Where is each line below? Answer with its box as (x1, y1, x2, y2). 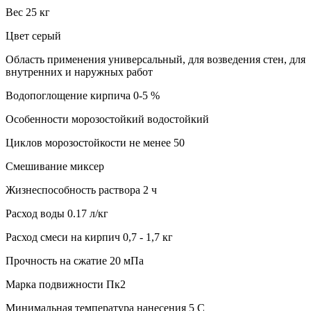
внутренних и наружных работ (6, 66, 153, 78)
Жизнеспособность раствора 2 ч (6, 184, 157, 196)
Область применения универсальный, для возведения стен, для (6, 53, 305, 66)
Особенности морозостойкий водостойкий (6, 113, 209, 126)
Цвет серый (6, 30, 61, 42)
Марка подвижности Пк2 (6, 278, 126, 291)
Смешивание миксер (6, 160, 104, 173)
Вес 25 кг (6, 6, 50, 19)
